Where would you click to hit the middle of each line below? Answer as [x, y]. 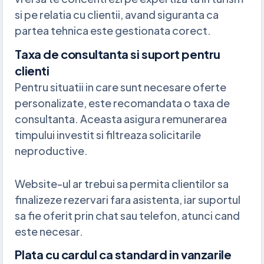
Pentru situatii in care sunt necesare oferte [121, 87]
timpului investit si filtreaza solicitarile [108, 134]
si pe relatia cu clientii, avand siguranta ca [117, 14]
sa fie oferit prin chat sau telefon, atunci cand [128, 215]
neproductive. [52, 150]
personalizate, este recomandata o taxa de [123, 103]
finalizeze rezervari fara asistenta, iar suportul [128, 199]
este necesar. [49, 231]
